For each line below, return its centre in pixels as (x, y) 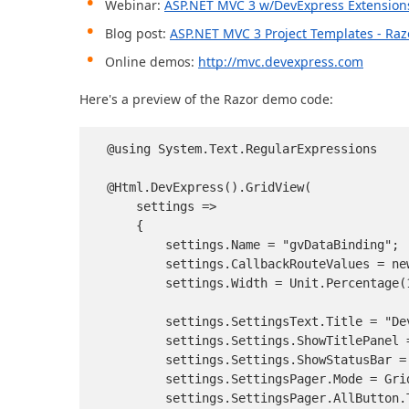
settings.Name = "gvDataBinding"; (253, 245)
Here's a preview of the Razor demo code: (206, 100)
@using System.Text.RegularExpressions (242, 149)
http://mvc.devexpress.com (281, 62)
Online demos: (152, 62)
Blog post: (137, 34)
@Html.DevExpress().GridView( (209, 188)
